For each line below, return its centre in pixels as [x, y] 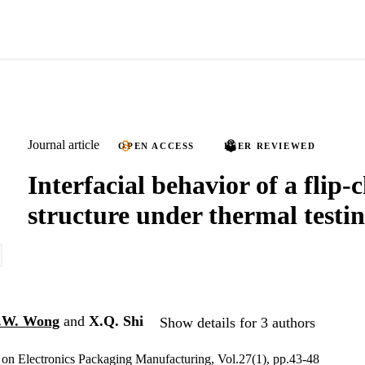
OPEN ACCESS [157, 146]
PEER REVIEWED [270, 146]
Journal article [64, 145]
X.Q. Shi [116, 321]
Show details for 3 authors [237, 322]
